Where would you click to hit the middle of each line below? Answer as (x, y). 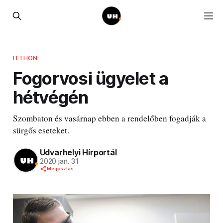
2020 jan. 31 (59, 162)
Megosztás (60, 169)
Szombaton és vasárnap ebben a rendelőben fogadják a (109, 118)
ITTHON (25, 57)
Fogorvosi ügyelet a (91, 78)
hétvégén (51, 97)
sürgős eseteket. (41, 130)
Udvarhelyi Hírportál (78, 153)
